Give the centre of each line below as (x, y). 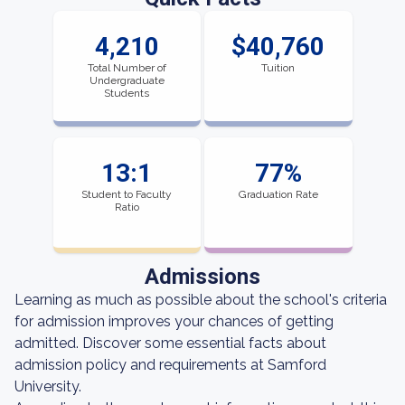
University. (48, 386)
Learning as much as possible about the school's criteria (201, 300)
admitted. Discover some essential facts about (170, 343)
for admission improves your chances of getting (174, 321)
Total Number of (127, 68)
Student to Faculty (127, 194)
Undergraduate (127, 80)
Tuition (278, 68)
